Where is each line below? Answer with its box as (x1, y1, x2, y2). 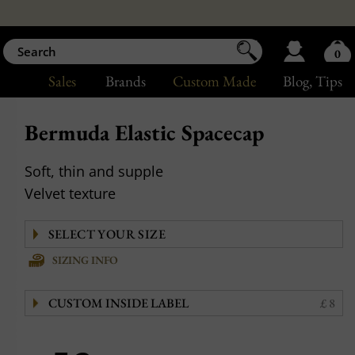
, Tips (309, 71, 342, 91)
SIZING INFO (52, 253, 119, 267)
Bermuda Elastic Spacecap (25, 118, 265, 147)
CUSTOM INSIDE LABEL (48, 295, 189, 311)
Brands (105, 71, 146, 91)
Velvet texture (25, 184, 116, 203)
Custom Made (172, 71, 256, 91)
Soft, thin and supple (25, 162, 164, 181)
